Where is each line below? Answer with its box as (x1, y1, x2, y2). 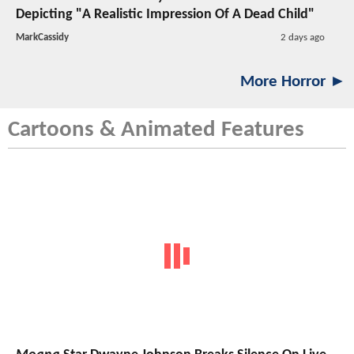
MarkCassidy (16, 32, 69, 43)
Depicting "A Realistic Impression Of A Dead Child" (16, 7, 314, 23)
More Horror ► (240, 73, 346, 91)
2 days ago (280, 32, 325, 43)
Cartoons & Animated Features (8, 119, 304, 142)
